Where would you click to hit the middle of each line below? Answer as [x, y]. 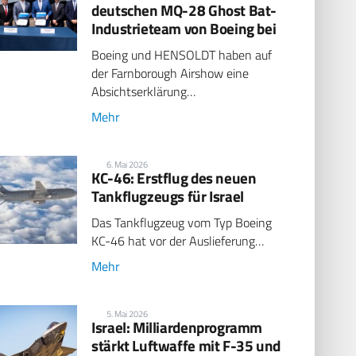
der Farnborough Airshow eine [170, 74]
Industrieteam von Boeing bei [184, 28]
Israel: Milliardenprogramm [177, 327]
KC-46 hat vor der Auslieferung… [178, 241]
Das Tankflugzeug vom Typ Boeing [182, 223]
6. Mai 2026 [128, 164]
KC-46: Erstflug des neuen [174, 177]
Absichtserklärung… [144, 92]
